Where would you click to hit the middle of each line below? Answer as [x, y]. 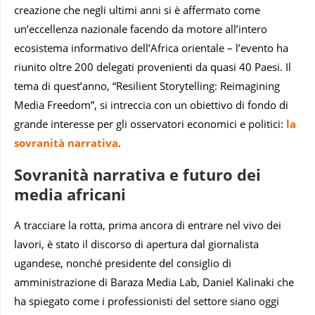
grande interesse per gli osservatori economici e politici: [150, 123]
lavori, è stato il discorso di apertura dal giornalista [136, 244]
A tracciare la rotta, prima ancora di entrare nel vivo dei [148, 225]
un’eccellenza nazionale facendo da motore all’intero [141, 28]
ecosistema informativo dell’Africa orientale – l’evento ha [151, 47]
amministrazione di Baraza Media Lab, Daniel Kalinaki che [154, 282]
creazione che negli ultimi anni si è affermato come [137, 9]
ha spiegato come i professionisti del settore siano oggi [147, 301]
